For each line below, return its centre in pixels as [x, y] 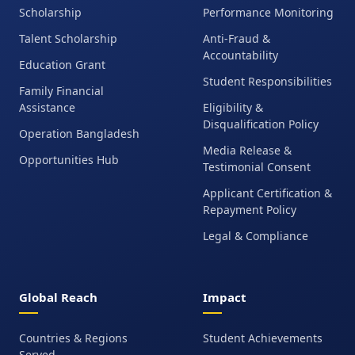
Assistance [47, 107]
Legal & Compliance [256, 236]
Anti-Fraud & [237, 38]
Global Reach [58, 297]
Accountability [240, 55]
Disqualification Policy [261, 124]
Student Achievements [263, 338]
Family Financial [61, 91]
